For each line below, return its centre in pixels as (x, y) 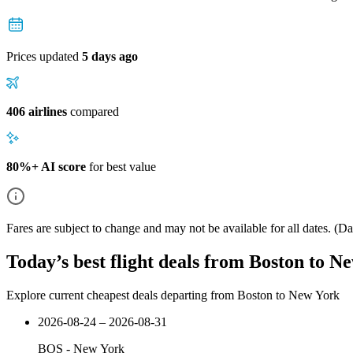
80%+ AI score (46, 166)
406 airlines (37, 111)
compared (93, 111)
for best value (121, 166)
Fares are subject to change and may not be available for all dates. (169, 228)
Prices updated (44, 56)
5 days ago (110, 56)
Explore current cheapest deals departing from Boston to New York (173, 295)
